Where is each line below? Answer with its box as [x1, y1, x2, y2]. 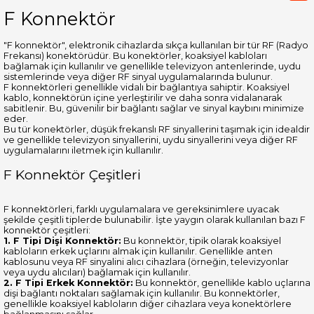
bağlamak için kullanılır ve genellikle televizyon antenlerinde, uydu [4, 60, 301, 71]
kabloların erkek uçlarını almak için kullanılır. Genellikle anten [4, 245, 273, 257]
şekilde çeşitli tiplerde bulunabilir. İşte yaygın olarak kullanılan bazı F [4, 214, 306, 225]
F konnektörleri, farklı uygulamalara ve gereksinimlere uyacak [4, 203, 279, 214]
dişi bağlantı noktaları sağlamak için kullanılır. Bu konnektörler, [4, 287, 280, 299]
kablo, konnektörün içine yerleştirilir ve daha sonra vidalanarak [4, 92, 282, 103]
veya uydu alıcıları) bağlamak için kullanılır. [4, 266, 191, 278]
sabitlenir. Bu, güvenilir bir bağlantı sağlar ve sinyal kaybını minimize [4, 102, 304, 114]
